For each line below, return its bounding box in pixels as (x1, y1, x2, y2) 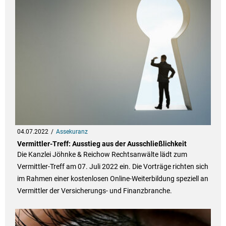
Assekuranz (55, 128, 88, 136)
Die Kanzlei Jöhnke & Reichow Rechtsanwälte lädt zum (17, 150, 187, 159)
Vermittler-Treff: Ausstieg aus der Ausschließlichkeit (17, 140, 187, 148)
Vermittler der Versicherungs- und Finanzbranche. (17, 187, 172, 195)
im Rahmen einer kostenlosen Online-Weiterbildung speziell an (17, 175, 208, 183)
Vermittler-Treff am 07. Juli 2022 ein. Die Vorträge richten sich (17, 162, 208, 171)
